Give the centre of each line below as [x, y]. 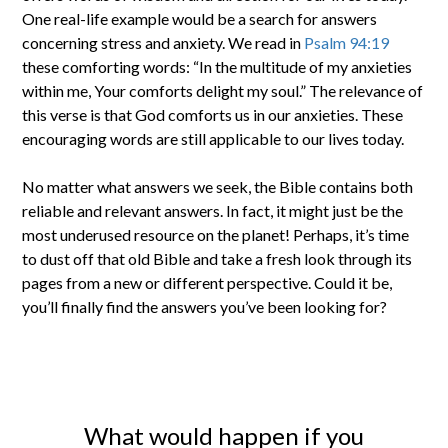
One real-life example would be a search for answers [200, 19]
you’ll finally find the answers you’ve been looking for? [205, 307]
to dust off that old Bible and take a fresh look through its [217, 259]
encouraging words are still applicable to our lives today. [213, 139]
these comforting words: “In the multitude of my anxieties [217, 67]
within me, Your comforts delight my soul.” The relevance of [223, 91]
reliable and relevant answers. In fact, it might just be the [213, 211]
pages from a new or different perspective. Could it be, [207, 283]
